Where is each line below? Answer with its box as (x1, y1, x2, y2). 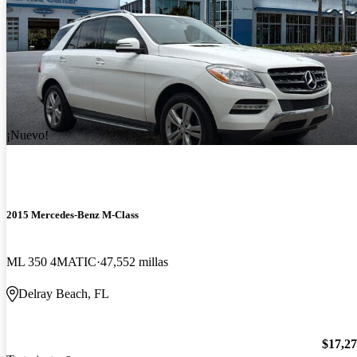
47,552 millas (100, 254, 168, 269)
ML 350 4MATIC (6, 254, 96, 269)
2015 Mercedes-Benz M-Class (6, 208, 139, 221)
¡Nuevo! (6, 127, 49, 142)
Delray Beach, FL (18, 286, 109, 300)
